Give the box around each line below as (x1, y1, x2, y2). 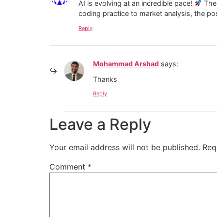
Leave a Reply (49, 115, 151, 134)
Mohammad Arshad (93, 59, 159, 68)
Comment (49, 162, 88, 172)
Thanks (93, 75, 117, 83)
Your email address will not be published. (49, 142, 200, 153)
